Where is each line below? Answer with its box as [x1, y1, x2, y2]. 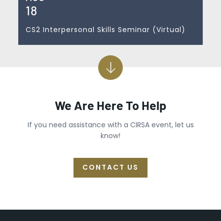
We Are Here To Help [55, 97, 166, 112]
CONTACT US [82, 162, 139, 173]
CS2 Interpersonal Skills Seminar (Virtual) [25, 24, 185, 35]
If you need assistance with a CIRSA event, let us [27, 120, 194, 130]
